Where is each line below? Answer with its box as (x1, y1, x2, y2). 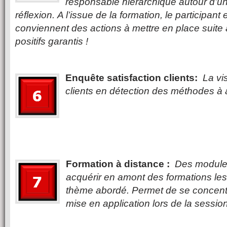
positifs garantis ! (15, 36, 88, 47)
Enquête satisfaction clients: (65, 72, 198, 83)
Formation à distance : (66, 159, 170, 169)
